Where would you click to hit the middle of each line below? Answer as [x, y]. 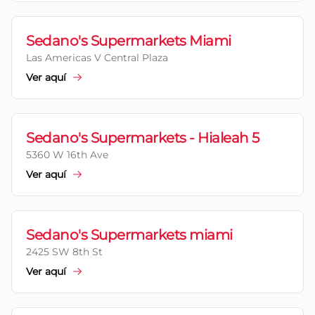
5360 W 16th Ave [67, 155]
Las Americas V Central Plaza [97, 58]
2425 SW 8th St [64, 252]
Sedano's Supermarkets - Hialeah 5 [143, 138]
